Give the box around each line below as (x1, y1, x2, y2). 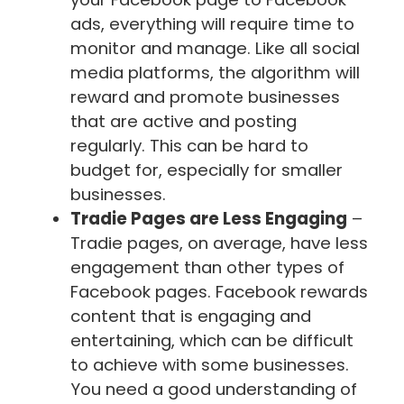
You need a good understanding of (70, 377, 357, 400)
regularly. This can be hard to (70, 133, 308, 157)
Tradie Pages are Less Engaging (70, 207, 347, 230)
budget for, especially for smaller (70, 158, 343, 181)
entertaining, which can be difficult (70, 328, 353, 352)
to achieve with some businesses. (70, 353, 349, 376)
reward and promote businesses (70, 85, 340, 108)
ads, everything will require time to (70, 12, 354, 35)
